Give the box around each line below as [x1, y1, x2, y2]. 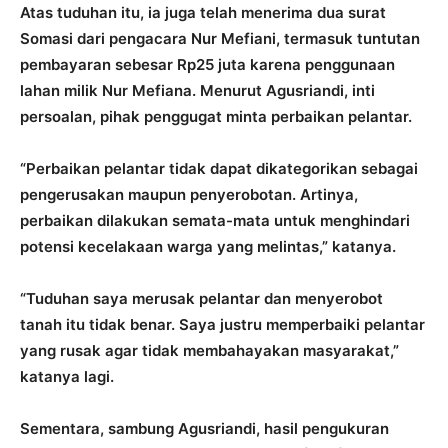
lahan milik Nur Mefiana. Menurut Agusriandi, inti [20, 81, 375, 101]
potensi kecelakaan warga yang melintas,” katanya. [20, 237, 396, 257]
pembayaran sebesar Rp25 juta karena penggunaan [20, 55, 395, 75]
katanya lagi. [20, 367, 114, 387]
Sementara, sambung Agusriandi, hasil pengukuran [20, 419, 389, 439]
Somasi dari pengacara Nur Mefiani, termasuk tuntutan [20, 29, 420, 49]
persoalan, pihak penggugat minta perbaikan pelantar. [20, 107, 412, 127]
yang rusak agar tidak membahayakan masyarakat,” [20, 341, 399, 361]
